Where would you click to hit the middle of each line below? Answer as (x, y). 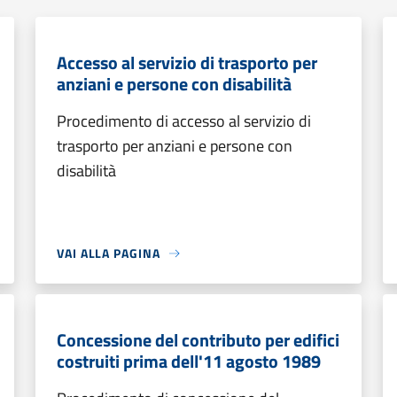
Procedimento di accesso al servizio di (184, 121)
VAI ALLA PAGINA (109, 253)
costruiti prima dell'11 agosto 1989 (189, 361)
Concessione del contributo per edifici (198, 340)
